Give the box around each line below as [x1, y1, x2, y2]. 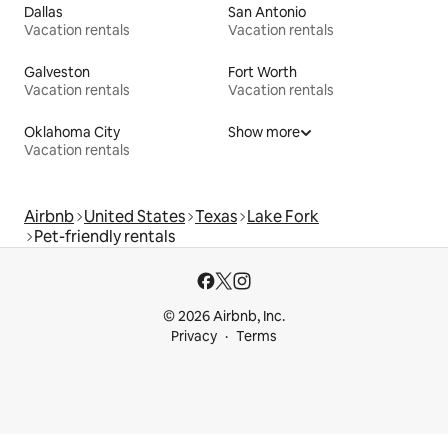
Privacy [171, 327, 217, 345]
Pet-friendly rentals [34, 225, 175, 247]
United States [84, 205, 185, 227]
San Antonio [228, 2, 306, 21]
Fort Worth [228, 62, 297, 81]
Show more [228, 122, 300, 141]
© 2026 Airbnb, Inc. [163, 307, 285, 325]
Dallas [24, 2, 63, 21]
